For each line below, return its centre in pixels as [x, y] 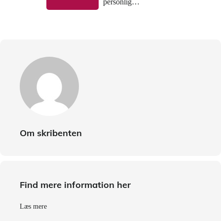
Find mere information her [75, 184]
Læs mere [33, 206]
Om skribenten [51, 133]
